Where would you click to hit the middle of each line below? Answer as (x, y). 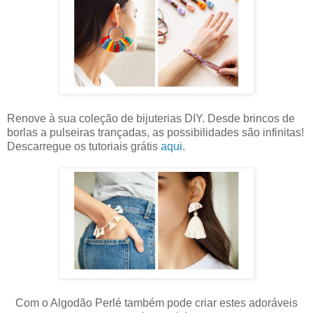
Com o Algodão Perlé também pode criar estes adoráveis (156, 303)
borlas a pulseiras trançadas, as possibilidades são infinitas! (155, 132)
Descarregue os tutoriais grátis (84, 146)
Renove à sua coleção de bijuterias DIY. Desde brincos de (151, 118)
